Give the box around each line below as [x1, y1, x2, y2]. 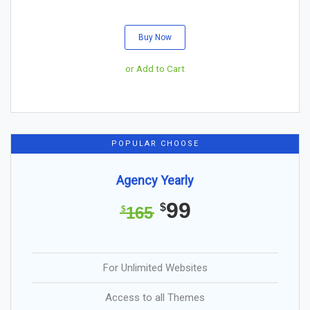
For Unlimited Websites [102, 261, 208, 274]
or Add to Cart [125, 62, 185, 74]
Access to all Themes [105, 291, 205, 304]
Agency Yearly [116, 172, 194, 188]
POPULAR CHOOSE [111, 138, 199, 148]
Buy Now [138, 32, 172, 42]
